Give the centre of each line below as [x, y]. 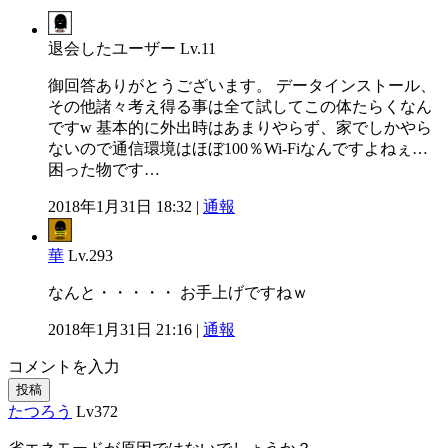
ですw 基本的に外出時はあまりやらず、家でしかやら [240, 127]
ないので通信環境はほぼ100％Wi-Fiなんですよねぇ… [238, 148]
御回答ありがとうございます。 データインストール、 [242, 85]
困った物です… [104, 169]
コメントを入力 [64, 366]
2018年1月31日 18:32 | [125, 206]
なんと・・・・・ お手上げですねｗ [178, 292]
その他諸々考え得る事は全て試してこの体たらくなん [240, 106]
